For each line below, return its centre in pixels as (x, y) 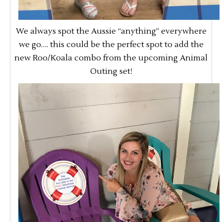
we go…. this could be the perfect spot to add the (111, 45)
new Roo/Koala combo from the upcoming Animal (111, 58)
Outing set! (111, 72)
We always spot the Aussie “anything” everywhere (111, 31)
